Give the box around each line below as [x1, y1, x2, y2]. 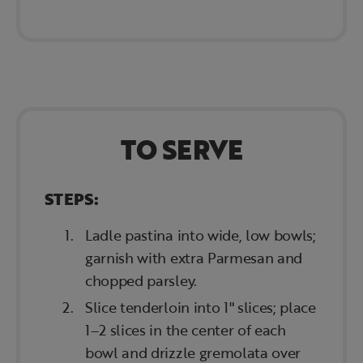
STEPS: [45, 186, 99, 211]
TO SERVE [121, 130, 242, 169]
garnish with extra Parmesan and [85, 247, 303, 269]
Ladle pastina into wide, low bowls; [85, 224, 316, 246]
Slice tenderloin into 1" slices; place [85, 297, 316, 318]
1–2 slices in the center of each [85, 319, 286, 341]
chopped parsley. [85, 270, 197, 292]
